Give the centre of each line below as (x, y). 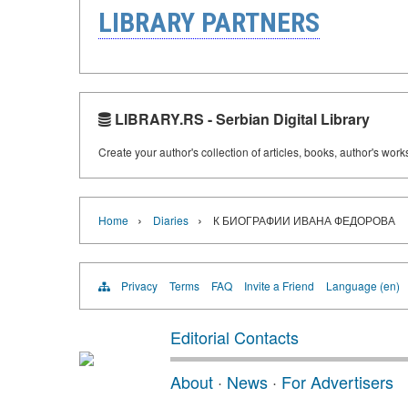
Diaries (171, 219)
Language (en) (363, 285)
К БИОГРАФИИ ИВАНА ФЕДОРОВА (304, 219)
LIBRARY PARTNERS (209, 22)
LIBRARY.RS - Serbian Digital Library (240, 118)
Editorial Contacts (235, 337)
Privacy (139, 285)
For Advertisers (337, 381)
